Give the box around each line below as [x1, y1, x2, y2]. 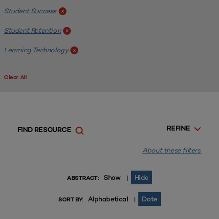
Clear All [4, 75, 27, 81]
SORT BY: [58, 197, 84, 203]
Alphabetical [88, 195, 128, 203]
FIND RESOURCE [17, 127, 71, 134]
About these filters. [142, 146, 202, 154]
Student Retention [4, 26, 61, 35]
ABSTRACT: [67, 175, 99, 181]
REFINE [166, 125, 190, 132]
